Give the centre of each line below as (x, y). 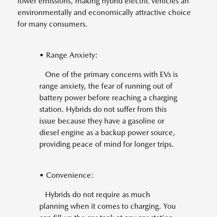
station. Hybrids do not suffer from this (103, 109)
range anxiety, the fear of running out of (106, 86)
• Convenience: (67, 175)
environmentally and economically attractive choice (104, 13)
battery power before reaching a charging (108, 98)
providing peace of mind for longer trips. (107, 144)
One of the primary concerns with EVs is (108, 75)
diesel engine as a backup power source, (107, 133)
